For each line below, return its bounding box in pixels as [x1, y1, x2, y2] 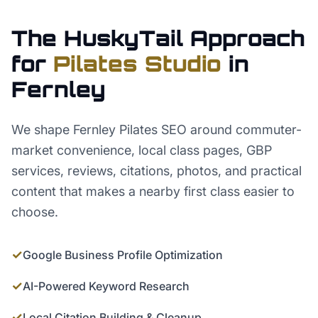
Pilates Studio [53, 50, 221, 77]
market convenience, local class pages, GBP [11, 143, 272, 158]
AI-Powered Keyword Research [23, 279, 190, 293]
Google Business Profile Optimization [23, 248, 223, 262]
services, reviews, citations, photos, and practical [11, 163, 302, 178]
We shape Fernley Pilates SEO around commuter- [11, 122, 302, 137]
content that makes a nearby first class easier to [11, 184, 295, 199]
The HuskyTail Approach [11, 25, 305, 51]
